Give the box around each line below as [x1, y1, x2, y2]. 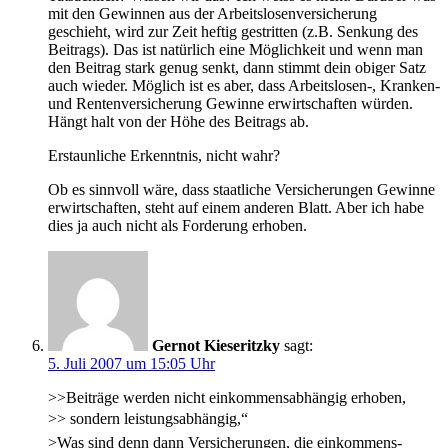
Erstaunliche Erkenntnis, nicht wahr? [48, 147, 280, 165]
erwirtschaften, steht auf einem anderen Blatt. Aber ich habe [48, 199, 424, 217]
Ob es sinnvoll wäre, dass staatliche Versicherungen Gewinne [48, 181, 435, 199]
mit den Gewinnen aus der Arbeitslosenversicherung [48, 5, 377, 23]
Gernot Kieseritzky [152, 337, 280, 355]
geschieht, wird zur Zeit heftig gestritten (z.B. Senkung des [48, 23, 418, 41]
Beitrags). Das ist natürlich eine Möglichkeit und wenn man [48, 41, 423, 59]
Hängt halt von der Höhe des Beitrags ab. [48, 113, 309, 131]
